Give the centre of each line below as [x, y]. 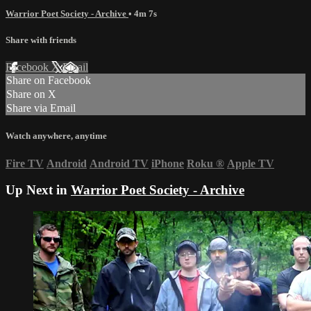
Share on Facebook [49, 81]
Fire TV [25, 163]
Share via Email [41, 108]
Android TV [119, 163]
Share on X [31, 94]
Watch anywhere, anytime [56, 136]
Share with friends [41, 40]
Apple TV [251, 163]
